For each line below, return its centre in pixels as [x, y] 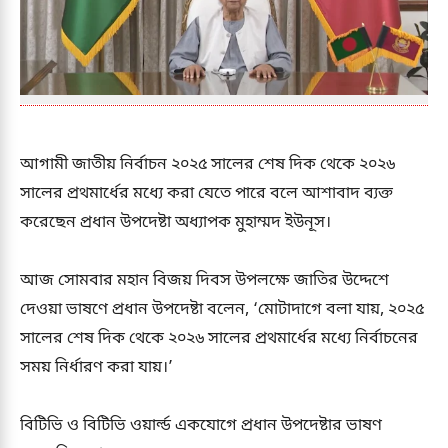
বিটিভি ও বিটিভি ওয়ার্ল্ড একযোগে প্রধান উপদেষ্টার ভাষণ [201, 425]
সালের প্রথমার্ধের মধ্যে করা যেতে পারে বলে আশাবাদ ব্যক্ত [206, 193]
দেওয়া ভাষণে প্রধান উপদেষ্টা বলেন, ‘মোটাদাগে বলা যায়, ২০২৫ [222, 309]
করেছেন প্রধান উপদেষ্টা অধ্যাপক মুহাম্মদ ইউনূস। [175, 222]
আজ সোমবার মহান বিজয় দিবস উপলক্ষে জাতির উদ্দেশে [204, 280]
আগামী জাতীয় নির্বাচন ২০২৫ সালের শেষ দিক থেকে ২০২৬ [207, 164]
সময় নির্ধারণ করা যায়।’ [96, 367]
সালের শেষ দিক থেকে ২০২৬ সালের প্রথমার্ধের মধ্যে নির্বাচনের [219, 338]
